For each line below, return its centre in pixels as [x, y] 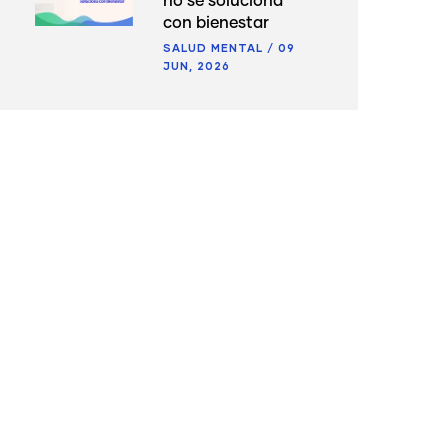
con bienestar [216, 22]
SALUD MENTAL [213, 47]
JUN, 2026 [197, 65]
